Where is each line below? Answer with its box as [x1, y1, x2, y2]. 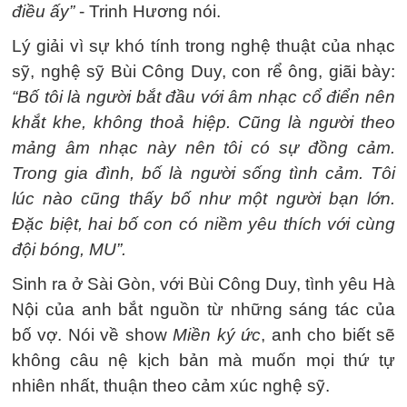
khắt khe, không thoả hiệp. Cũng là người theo [12, 113, 395, 132]
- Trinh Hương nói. [74, 2, 221, 21]
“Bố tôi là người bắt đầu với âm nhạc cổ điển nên [12, 87, 395, 106]
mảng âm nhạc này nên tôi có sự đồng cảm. [12, 138, 395, 157]
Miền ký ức [173, 325, 262, 344]
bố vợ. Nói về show [12, 325, 174, 344]
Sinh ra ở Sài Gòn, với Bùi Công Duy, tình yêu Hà [12, 274, 395, 293]
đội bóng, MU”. [12, 240, 126, 259]
